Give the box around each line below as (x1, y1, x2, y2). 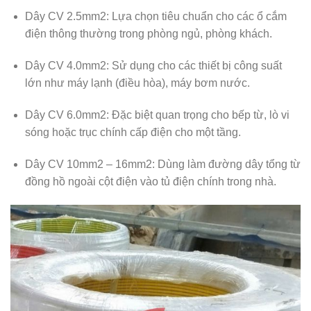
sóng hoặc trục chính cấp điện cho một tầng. (24, 126, 241, 138)
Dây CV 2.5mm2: (24, 10, 109, 23)
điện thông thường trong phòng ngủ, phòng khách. (24, 28, 272, 40)
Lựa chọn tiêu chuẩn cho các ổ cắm (108, 10, 287, 23)
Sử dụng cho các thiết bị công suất (108, 60, 282, 72)
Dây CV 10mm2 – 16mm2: (24, 158, 155, 170)
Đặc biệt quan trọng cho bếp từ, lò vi (108, 108, 289, 121)
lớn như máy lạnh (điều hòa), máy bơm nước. (24, 77, 250, 90)
